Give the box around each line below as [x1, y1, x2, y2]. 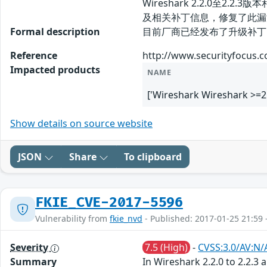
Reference [10, 49, 57, 63]
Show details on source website [10, 117, 153, 131]
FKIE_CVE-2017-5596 [35, 194, 183, 212]
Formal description [10, 25, 100, 39]
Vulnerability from [35, 213, 110, 225]
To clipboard [124, 150, 182, 164]
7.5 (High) [145, 241, 188, 254]
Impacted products [10, 63, 100, 77]
